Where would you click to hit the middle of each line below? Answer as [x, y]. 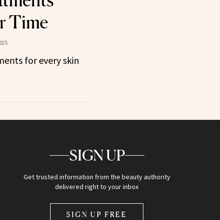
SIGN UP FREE [97, 215]
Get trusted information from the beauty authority [97, 177]
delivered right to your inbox [97, 187]
